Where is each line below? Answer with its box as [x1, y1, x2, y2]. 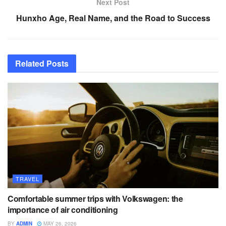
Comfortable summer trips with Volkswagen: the [8, 192, 183, 204]
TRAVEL [16, 174, 39, 183]
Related [15, 57, 44, 69]
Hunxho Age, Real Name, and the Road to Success [16, 12, 210, 24]
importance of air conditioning [8, 203, 118, 215]
